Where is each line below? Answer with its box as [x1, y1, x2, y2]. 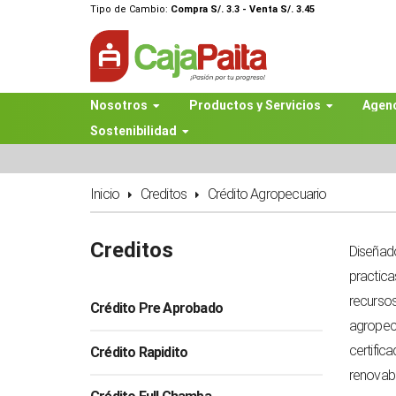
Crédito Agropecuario [207, 185, 327, 202]
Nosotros [90, 97, 148, 112]
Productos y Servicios [189, 97, 321, 112]
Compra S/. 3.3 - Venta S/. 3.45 [171, 4, 315, 15]
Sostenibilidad [90, 123, 177, 138]
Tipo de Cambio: [90, 4, 171, 15]
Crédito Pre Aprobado [90, 299, 223, 316]
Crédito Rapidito [90, 343, 188, 361]
